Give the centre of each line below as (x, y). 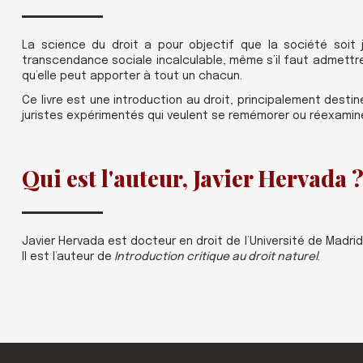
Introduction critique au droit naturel (215, 257)
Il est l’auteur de (67, 257)
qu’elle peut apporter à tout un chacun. (132, 76)
